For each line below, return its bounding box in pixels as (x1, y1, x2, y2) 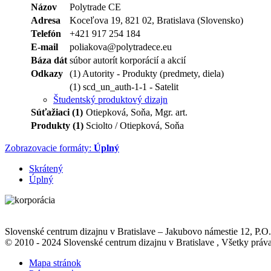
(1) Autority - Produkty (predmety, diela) (70, 68, 224, 79)
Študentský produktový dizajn (53, 94, 168, 105)
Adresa (31, 15, 60, 25)
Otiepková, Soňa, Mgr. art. (86, 106, 188, 117)
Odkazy (31, 68, 63, 79)
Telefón (31, 28, 61, 39)
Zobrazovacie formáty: (5, 142, 94, 153)
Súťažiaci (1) (31, 106, 83, 117)
